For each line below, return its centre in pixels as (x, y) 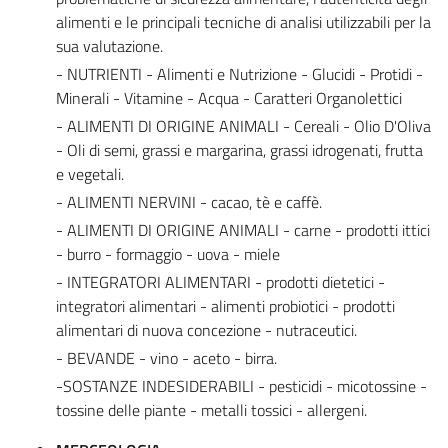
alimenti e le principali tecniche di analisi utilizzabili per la (243, 21)
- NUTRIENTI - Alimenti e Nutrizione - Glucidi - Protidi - (239, 73)
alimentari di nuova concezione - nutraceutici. (206, 329)
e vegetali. (90, 173)
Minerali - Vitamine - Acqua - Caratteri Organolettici (229, 97)
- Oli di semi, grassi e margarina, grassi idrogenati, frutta (239, 149)
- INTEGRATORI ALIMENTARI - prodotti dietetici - (220, 281)
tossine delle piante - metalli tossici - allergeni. (211, 409)
